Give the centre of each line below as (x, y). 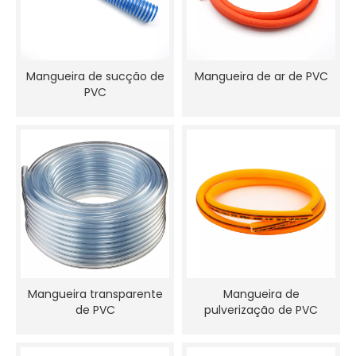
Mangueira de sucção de (95, 76)
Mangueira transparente (95, 294)
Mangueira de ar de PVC (261, 76)
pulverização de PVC (261, 310)
